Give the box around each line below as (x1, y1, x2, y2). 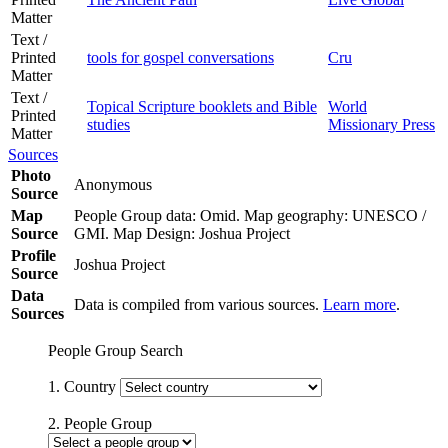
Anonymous (74, 175, 156, 193)
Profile (11, 246, 56, 264)
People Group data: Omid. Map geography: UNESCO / (74, 206, 426, 224)
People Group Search (48, 341, 183, 359)
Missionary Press (328, 115, 435, 133)
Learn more (323, 295, 396, 313)
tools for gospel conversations (87, 48, 274, 66)
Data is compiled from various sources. (74, 295, 323, 313)
